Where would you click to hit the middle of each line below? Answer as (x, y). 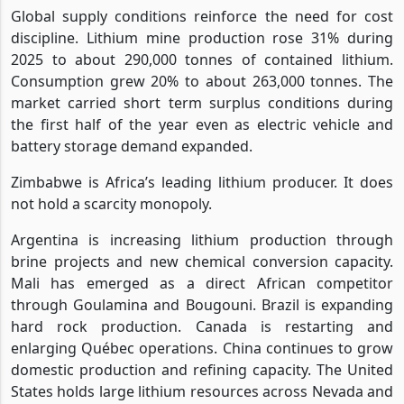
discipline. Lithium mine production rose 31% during (202, 37)
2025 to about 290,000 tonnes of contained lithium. (202, 59)
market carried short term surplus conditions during (202, 102)
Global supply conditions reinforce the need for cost (202, 16)
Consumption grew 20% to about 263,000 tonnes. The (202, 81)
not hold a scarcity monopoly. (111, 203)
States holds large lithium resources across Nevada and (202, 391)
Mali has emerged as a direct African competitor (202, 283)
